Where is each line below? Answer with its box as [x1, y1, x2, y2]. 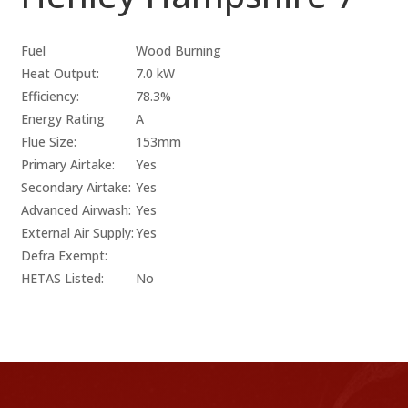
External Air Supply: [21, 223, 135, 241]
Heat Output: [21, 64, 100, 82]
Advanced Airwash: [21, 200, 132, 219]
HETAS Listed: [21, 269, 105, 287]
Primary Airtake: [21, 155, 116, 173]
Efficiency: [21, 87, 80, 105]
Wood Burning [136, 41, 222, 59]
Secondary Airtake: [21, 178, 132, 196]
